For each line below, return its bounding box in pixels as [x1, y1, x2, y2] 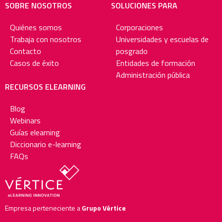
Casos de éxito [10, 57, 59, 69]
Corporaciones [116, 21, 163, 34]
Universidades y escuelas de [116, 33, 209, 46]
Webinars [10, 114, 41, 127]
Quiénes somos [10, 21, 62, 34]
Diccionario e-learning [10, 138, 81, 151]
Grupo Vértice [82, 203, 126, 214]
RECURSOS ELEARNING [5, 81, 86, 93]
